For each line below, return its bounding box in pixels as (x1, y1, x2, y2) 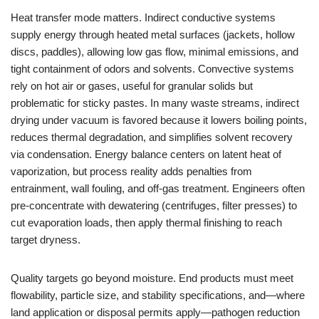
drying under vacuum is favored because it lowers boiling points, (11, 114, 307, 126)
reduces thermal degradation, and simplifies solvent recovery (11, 131, 293, 143)
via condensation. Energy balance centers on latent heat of (11, 148, 281, 160)
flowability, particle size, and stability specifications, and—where (11, 289, 305, 301)
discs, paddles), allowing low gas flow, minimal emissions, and (11, 46, 298, 58)
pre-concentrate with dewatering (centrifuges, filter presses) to (11, 199, 297, 211)
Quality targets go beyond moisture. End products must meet (11, 272, 293, 284)
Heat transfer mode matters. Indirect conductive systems (11, 11, 276, 23)
